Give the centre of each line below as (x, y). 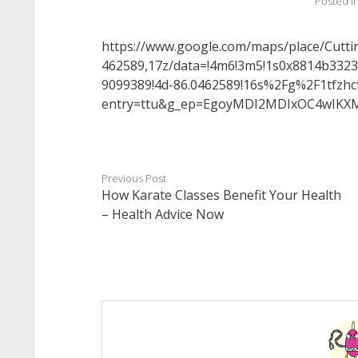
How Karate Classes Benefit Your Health (221, 195)
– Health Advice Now (162, 214)
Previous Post (133, 178)
